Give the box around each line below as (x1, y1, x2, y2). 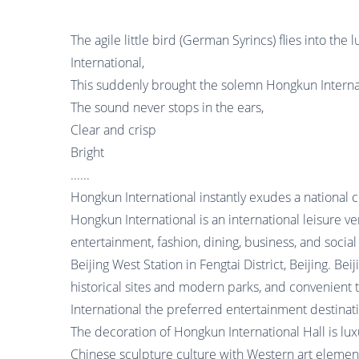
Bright (71, 143, 104, 161)
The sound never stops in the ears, (71, 99, 264, 116)
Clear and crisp (71, 121, 156, 139)
